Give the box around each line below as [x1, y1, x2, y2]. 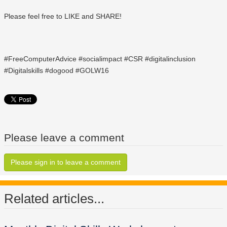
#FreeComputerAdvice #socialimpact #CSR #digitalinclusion [4, 55, 196, 63]
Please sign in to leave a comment [11, 158, 121, 167]
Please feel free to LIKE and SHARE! [4, 12, 122, 21]
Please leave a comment [4, 132, 124, 144]
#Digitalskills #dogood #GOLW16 [4, 66, 109, 75]
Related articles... [4, 191, 104, 207]
